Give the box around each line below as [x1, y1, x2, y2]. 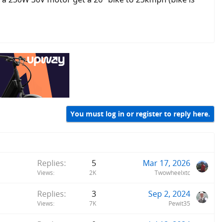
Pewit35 [168, 199, 190, 208]
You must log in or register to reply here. [70, 109, 210, 119]
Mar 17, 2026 [143, 157, 190, 168]
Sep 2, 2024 [148, 188, 190, 199]
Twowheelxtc [155, 168, 190, 177]
